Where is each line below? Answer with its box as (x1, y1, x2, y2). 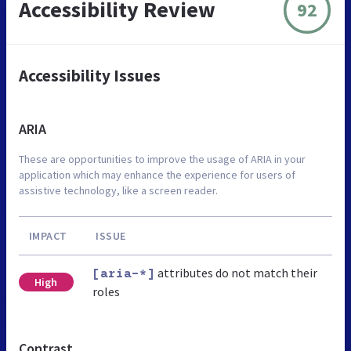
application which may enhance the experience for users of (19, 168, 295, 183)
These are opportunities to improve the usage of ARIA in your (19, 152, 306, 167)
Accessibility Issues (19, 65, 161, 87)
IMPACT (28, 229, 67, 244)
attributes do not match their (154, 265, 317, 281)
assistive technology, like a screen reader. (19, 183, 218, 198)
